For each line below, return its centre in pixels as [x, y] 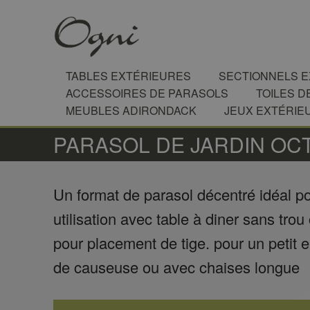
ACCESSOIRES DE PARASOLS [147, 93]
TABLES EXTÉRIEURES [128, 76]
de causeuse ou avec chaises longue [176, 267]
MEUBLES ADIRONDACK [131, 110]
